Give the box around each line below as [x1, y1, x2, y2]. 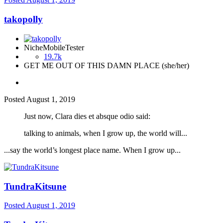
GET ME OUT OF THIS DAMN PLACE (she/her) [24, 61, 189, 70]
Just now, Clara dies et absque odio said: [24, 111, 150, 120]
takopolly [4, 14, 43, 25]
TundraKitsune [4, 181, 66, 192]
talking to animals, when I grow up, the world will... [24, 128, 187, 137]
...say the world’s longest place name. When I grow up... [4, 145, 181, 154]
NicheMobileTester [24, 43, 84, 52]
